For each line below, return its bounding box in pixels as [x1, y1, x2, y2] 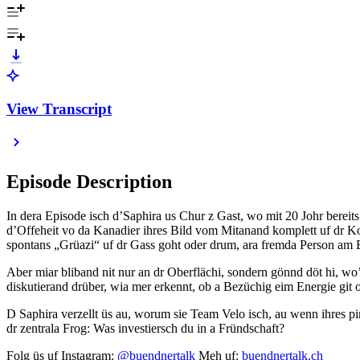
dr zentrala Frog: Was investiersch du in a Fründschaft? [6, 321, 284, 336]
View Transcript [6, 100, 112, 117]
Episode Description [6, 171, 172, 193]
